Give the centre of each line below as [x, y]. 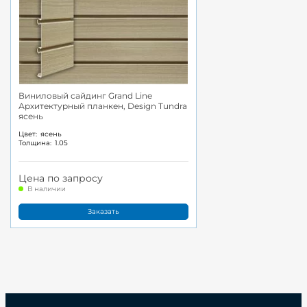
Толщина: [35, 143]
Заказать [103, 211]
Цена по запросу [61, 179]
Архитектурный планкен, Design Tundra [103, 106]
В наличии [47, 189]
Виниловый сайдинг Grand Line [85, 95]
